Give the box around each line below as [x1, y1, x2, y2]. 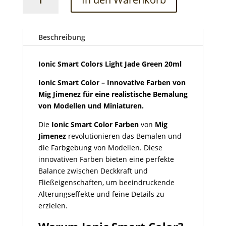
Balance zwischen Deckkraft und [38, 166, 148, 176]
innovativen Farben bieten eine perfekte [38, 154, 174, 164]
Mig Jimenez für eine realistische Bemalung [38, 89, 188, 99]
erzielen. [38, 201, 68, 211]
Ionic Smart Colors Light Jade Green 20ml [38, 59, 182, 69]
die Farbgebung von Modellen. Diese [38, 143, 162, 153]
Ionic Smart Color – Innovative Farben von [38, 78, 186, 88]
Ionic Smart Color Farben [51, 120, 139, 130]
